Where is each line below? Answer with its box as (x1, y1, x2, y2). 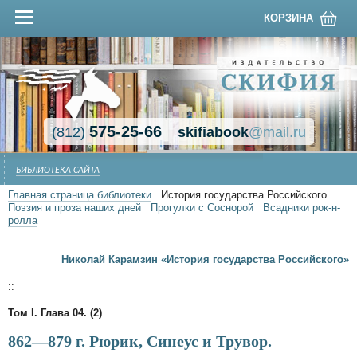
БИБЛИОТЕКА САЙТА (16, 166, 100, 175)
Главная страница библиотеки (8, 189, 151, 201)
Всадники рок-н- (263, 202, 340, 214)
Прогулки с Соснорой (151, 202, 253, 214)
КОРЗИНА (264, 12, 313, 24)
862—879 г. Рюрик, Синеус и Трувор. (8, 332, 272, 351)
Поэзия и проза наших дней (8, 202, 141, 214)
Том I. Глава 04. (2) (8, 306, 102, 319)
